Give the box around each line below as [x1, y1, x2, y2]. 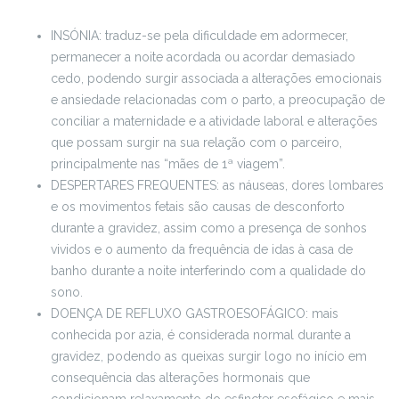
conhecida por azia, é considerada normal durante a [51, 328, 351, 343]
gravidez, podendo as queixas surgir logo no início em [51, 349, 367, 364]
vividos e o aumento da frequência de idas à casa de [51, 242, 353, 257]
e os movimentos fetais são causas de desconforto [51, 199, 345, 215]
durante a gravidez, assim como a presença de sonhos [51, 221, 367, 236]
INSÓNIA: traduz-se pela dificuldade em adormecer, [51, 28, 348, 44]
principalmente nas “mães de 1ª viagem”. [51, 157, 285, 172]
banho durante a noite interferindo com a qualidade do [51, 264, 366, 279]
